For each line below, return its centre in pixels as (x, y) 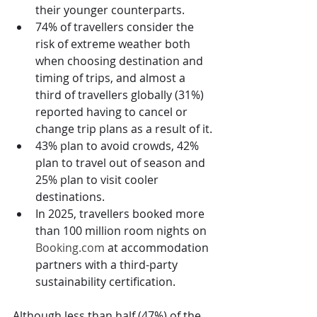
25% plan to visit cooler (98, 179)
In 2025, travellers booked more (121, 213)
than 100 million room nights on (122, 230)
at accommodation (158, 247)
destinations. (70, 196)
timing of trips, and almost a (112, 77)
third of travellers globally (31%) (121, 94)
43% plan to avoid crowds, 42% (119, 145)
